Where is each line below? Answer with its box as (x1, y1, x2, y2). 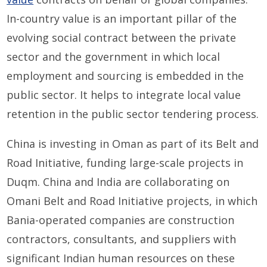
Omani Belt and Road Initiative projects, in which (7, 194, 258, 209)
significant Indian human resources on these (7, 251, 235, 266)
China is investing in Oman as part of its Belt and (7, 136, 259, 151)
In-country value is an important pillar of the (7, 11, 237, 26)
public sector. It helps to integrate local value (7, 88, 241, 103)
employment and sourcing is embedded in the (7, 69, 244, 83)
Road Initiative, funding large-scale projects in (7, 156, 244, 170)
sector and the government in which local (7, 49, 221, 64)
